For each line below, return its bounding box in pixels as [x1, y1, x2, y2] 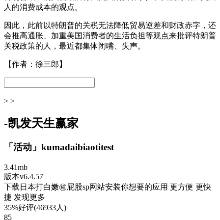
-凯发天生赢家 [4, 116, 79, 130]
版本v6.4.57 [4, 172, 43, 181]
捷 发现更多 [4, 192, 45, 201]
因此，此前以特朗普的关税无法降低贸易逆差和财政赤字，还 [4, 21, 216, 29]
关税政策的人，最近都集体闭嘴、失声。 [4, 42, 145, 50]
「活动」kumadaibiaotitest [4, 141, 114, 152]
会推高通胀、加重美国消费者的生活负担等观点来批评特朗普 [4, 31, 216, 40]
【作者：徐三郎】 [4, 60, 67, 68]
